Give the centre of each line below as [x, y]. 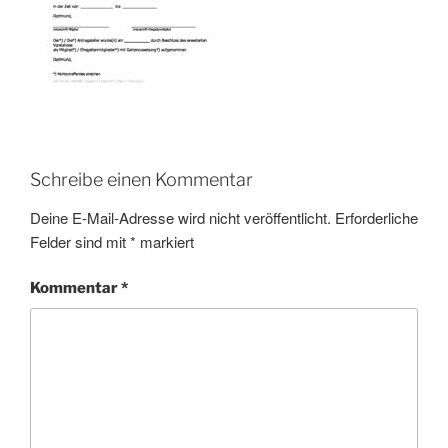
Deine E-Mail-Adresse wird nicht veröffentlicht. [180, 217]
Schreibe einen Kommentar [141, 179]
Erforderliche [376, 217]
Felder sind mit [80, 241]
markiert [165, 241]
